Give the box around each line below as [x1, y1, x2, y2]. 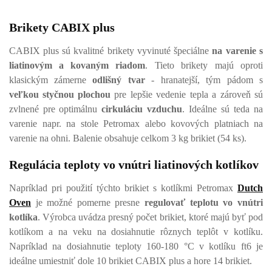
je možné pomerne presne [31, 197, 144, 208]
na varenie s [212, 46, 263, 56]
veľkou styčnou [9, 89, 74, 100]
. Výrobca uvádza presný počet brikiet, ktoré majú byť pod [38, 212, 263, 222]
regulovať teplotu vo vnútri [144, 197, 263, 208]
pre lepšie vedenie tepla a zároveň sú [110, 89, 263, 100]
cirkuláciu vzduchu [101, 104, 182, 114]
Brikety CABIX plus [9, 21, 115, 34]
